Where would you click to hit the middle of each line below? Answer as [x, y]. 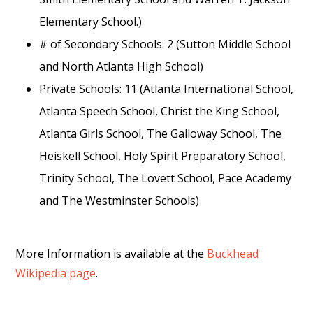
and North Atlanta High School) [122, 67]
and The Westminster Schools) [119, 201]
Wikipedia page [56, 274]
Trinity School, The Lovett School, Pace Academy [166, 179]
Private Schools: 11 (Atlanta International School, [167, 89]
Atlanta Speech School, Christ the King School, [160, 111]
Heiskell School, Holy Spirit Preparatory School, [163, 156]
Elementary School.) [91, 22]
